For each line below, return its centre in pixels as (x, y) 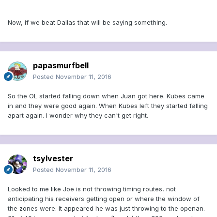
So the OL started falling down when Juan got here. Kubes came (106, 96)
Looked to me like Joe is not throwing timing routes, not (92, 189)
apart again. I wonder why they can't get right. (78, 116)
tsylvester (53, 159)
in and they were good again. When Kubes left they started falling (108, 106)
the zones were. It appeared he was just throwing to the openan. (106, 209)
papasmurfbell (61, 66)
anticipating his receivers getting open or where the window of (104, 199)
